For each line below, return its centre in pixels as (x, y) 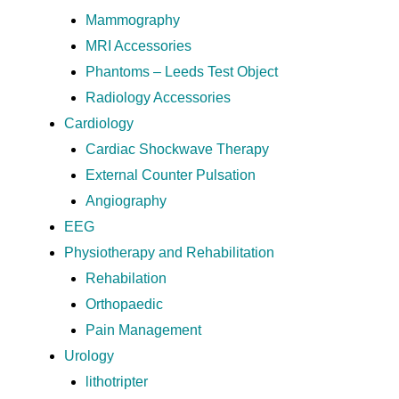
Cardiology (99, 123)
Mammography (133, 20)
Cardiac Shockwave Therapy (177, 149)
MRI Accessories (138, 46)
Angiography (126, 201)
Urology (89, 356)
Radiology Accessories (158, 98)
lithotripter (117, 382)
